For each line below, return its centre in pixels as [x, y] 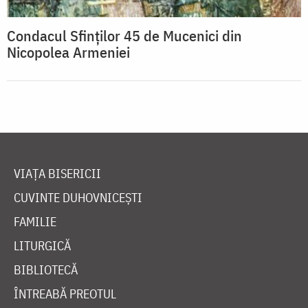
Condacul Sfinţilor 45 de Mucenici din [124, 36]
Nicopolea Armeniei [68, 52]
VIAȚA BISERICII [57, 174]
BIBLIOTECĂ [46, 270]
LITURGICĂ [42, 246]
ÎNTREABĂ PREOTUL [65, 294]
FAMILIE [35, 222]
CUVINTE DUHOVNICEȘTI [78, 198]
